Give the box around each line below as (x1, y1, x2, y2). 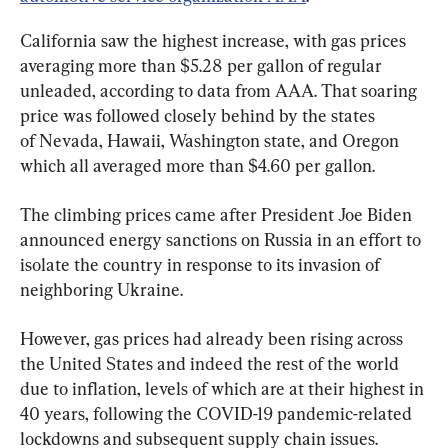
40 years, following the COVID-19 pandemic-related (20, 402, 416, 424)
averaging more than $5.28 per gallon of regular (20, 54, 386, 76)
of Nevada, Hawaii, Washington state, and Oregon (20, 129, 403, 151)
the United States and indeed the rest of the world (20, 352, 403, 374)
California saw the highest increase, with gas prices (20, 29, 410, 51)
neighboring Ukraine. (20, 278, 183, 300)
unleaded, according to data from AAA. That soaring (20, 79, 421, 101)
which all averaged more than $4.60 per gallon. (20, 154, 375, 176)
